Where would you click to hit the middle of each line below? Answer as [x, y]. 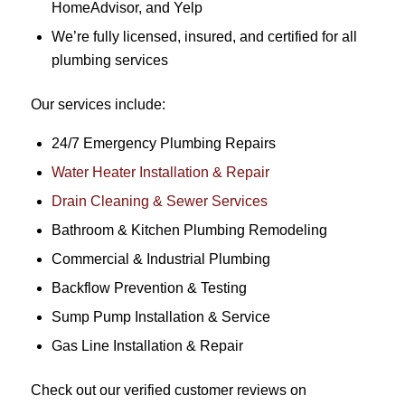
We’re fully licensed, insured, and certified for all [204, 37]
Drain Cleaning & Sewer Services [159, 201]
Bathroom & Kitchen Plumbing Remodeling [189, 230]
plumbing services [109, 61]
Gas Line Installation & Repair [147, 345]
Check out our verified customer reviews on [168, 390]
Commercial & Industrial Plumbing [160, 259]
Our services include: [98, 105]
